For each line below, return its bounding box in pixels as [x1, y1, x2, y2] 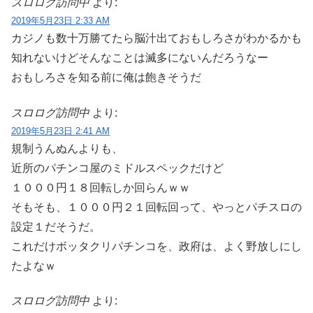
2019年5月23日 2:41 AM [11, 125, 110, 136]
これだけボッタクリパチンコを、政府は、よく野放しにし [11, 240, 302, 252]
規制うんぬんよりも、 [11, 142, 123, 154]
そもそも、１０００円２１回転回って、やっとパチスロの [11, 201, 302, 213]
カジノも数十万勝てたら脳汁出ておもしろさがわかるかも [11, 32, 302, 45]
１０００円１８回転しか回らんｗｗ [11, 181, 190, 194]
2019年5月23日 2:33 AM [11, 15, 110, 27]
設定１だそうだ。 [11, 220, 101, 233]
